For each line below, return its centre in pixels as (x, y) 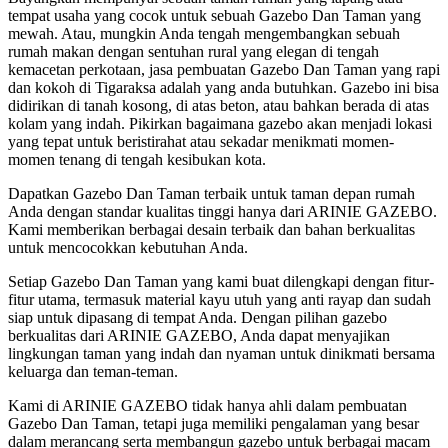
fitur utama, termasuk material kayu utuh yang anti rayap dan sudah (219, 299)
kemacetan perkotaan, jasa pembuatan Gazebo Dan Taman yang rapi (224, 69)
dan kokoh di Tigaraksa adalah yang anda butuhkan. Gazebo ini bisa (223, 87)
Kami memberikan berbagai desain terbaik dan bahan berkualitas (211, 229)
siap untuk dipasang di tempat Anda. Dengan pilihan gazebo (197, 317)
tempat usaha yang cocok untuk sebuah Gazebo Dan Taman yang (214, 15)
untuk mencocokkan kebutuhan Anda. (128, 247)
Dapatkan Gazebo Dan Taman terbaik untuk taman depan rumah (211, 193)
